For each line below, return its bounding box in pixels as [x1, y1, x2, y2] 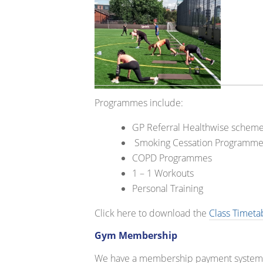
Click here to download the [95, 207, 210, 220]
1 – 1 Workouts [132, 167, 194, 180]
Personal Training [132, 182, 204, 195]
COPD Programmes [132, 151, 213, 165]
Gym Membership [95, 229, 178, 242]
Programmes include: [95, 96, 184, 110]
